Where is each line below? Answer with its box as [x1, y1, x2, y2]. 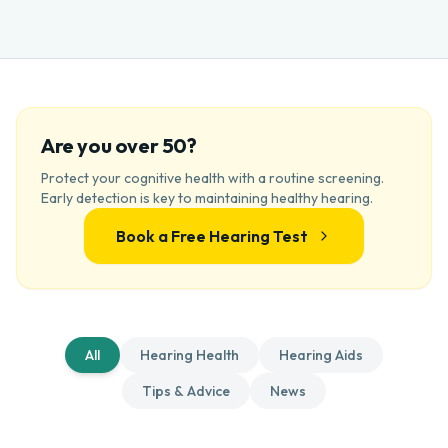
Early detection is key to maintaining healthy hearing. [41, 189, 373, 207]
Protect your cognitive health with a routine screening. [41, 169, 384, 187]
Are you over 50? [41, 133, 197, 158]
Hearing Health [140, 346, 239, 364]
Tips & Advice [142, 382, 230, 400]
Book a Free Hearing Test [116, 226, 308, 246]
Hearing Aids [279, 346, 363, 364]
